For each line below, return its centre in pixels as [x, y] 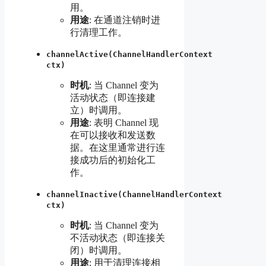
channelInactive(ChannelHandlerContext [134, 194]
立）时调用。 [99, 110]
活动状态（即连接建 [113, 97]
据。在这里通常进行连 [118, 147]
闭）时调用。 [99, 250]
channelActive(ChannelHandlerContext [129, 54]
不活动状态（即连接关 [118, 237]
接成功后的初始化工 [113, 160]
